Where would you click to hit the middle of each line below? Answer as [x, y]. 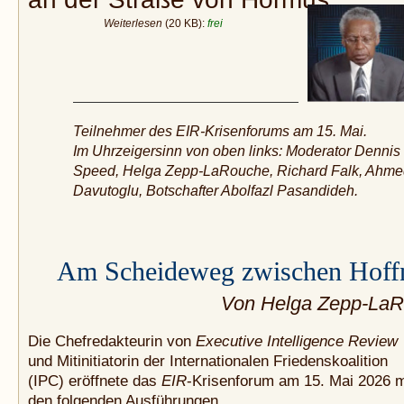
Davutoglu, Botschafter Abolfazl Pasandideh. [216, 191]
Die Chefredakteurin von [112, 341]
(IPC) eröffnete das [95, 381]
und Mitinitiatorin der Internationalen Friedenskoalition [208, 361]
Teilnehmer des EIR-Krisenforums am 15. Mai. [220, 132]
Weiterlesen [133, 23]
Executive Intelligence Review [297, 341]
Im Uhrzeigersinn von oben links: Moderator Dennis [237, 151]
